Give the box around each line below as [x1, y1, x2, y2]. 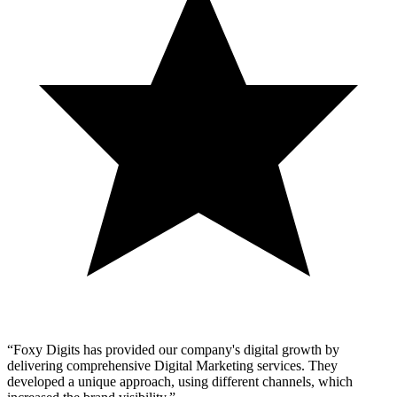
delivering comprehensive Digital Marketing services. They [7, 358, 338, 374]
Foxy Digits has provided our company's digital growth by [13, 342, 339, 358]
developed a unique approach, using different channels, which [7, 374, 353, 390]
